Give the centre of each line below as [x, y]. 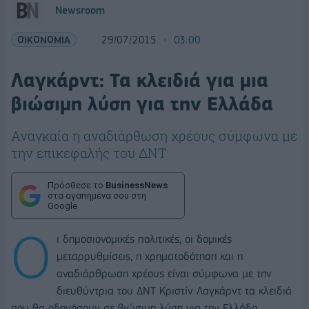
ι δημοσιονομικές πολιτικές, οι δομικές [144, 239]
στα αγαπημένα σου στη [97, 196]
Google [62, 206]
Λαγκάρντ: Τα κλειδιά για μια [140, 80]
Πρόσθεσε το [77, 185]
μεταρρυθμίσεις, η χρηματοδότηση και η [150, 256]
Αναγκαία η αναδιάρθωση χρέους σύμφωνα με [154, 136]
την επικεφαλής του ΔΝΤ [89, 153]
